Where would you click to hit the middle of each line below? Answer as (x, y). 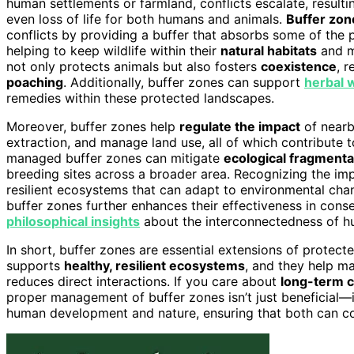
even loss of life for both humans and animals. (146, 19)
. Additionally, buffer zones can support (184, 82)
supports (35, 265)
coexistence (299, 66)
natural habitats (269, 50)
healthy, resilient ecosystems (154, 265)
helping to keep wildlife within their (113, 50)
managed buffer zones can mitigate (115, 158)
